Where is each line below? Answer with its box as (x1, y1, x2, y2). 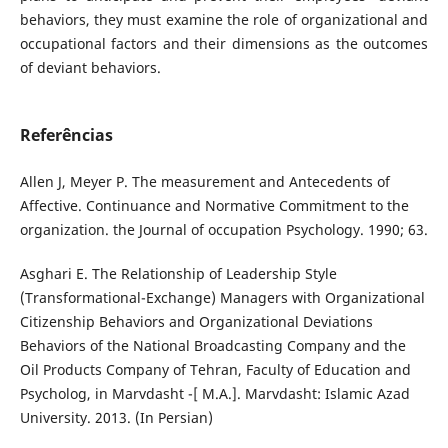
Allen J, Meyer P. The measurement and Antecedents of (19, 172, 390, 192)
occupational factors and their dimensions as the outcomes (19, 34, 429, 53)
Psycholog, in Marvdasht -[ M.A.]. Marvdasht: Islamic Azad (19, 384, 410, 404)
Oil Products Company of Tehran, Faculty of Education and (19, 360, 411, 380)
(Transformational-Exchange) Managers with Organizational (19, 288, 425, 308)
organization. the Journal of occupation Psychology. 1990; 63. (19, 220, 428, 240)
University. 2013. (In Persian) (19, 408, 213, 428)
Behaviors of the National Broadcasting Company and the (19, 336, 406, 356)
